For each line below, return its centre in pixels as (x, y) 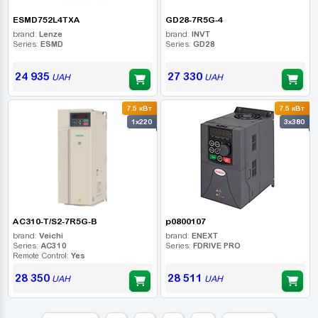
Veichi (51, 235)
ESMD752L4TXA (46, 20)
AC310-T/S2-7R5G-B (55, 221)
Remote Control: (42, 255)
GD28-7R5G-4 (194, 20)
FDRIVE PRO (216, 245)
